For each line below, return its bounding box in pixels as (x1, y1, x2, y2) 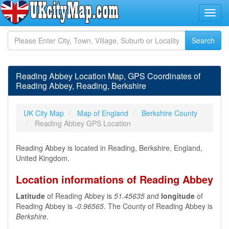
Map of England (77, 108, 128, 118)
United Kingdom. (16, 153, 70, 163)
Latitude (16, 191, 45, 201)
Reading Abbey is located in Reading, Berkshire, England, (16, 143, 202, 153)
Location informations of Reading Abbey (16, 172, 213, 187)
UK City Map (24, 108, 64, 118)
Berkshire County (142, 108, 197, 118)
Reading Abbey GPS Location (35, 118, 131, 128)
